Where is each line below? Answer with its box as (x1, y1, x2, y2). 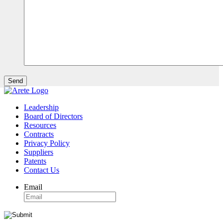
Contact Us (24, 165, 59, 174)
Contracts (24, 129, 54, 138)
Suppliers (24, 147, 53, 156)
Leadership (24, 103, 59, 111)
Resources (24, 120, 56, 129)
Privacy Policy (24, 138, 70, 147)
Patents (24, 156, 46, 165)
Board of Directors (24, 111, 83, 120)
